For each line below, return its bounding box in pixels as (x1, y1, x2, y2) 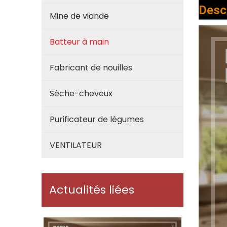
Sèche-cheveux (50, 88, 112, 99)
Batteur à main (50, 36, 109, 48)
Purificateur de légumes (50, 113, 144, 125)
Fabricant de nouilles (50, 62, 132, 73)
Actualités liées (49, 182, 134, 198)
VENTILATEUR (50, 139, 102, 151)
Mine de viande (50, 10, 109, 22)
